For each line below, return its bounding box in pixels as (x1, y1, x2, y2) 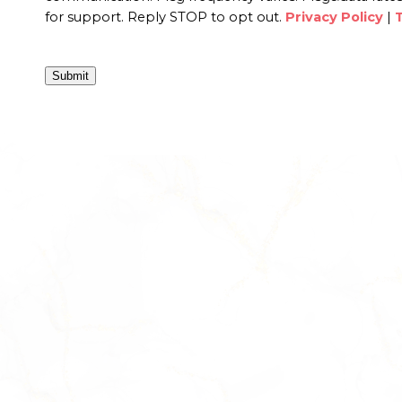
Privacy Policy (285, 9, 383, 25)
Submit (52, 69, 89, 83)
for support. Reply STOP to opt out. (45, 9, 285, 25)
